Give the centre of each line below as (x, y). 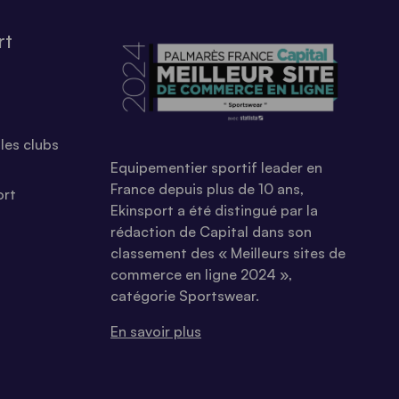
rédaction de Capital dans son (211, 231)
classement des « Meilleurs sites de (228, 252)
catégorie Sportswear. (185, 295)
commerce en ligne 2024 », (201, 274)
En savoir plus (156, 331)
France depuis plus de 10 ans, (207, 188)
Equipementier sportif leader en (216, 167)
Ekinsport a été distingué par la (214, 210)
